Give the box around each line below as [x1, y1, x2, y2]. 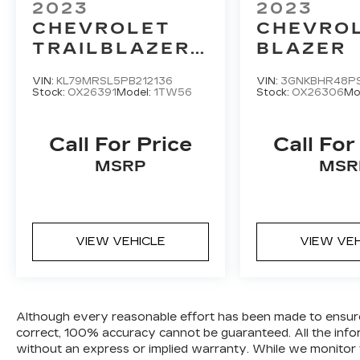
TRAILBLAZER [32, 39, 190, 59]
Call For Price [49, 133, 193, 157]
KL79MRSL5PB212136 [56, 76, 173, 88]
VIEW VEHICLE [76, 235, 166, 249]
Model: [117, 87, 153, 99]
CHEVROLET [32, 18, 171, 39]
